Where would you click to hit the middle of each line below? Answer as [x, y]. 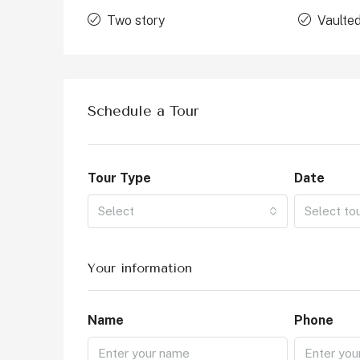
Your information [140, 268]
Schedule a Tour [143, 111]
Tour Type [119, 178]
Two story [136, 21]
